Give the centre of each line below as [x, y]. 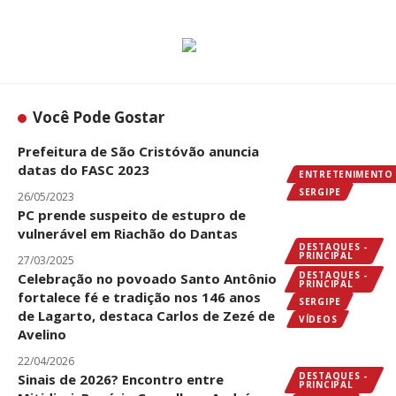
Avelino [42, 334]
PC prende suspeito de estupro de [132, 214]
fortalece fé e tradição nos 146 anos [139, 297]
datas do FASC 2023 [84, 169]
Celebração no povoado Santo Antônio [147, 278]
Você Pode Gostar [99, 117]
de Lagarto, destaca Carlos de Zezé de [146, 315]
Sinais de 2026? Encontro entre [121, 379]
